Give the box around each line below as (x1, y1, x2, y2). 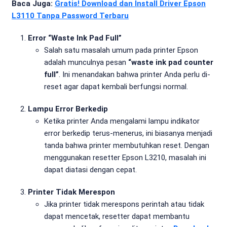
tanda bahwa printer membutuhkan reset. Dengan (44, 141, 209, 150)
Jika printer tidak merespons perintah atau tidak (44, 200, 204, 209)
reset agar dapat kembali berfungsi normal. (44, 82, 188, 91)
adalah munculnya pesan (44, 58, 128, 67)
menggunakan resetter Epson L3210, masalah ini (44, 153, 206, 162)
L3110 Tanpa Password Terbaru (12, 11, 129, 20)
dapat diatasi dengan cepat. (44, 165, 137, 174)
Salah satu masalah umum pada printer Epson (44, 46, 198, 55)
